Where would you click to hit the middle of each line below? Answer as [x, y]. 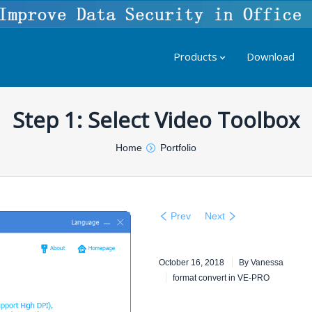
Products [195, 56]
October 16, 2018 [192, 263]
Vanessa [267, 263]
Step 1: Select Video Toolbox [156, 120]
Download [271, 56]
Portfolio [178, 148]
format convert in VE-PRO [221, 278]
